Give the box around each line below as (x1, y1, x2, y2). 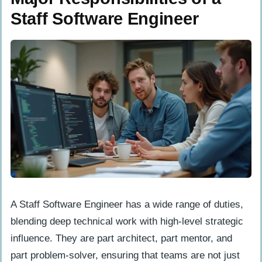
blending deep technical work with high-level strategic (11, 216, 243, 227)
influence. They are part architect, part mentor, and (11, 233, 232, 244)
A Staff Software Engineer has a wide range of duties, (11, 199, 243, 211)
